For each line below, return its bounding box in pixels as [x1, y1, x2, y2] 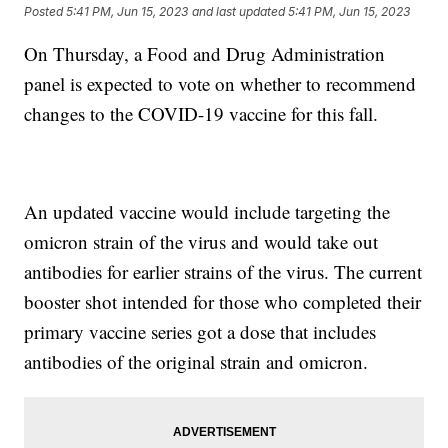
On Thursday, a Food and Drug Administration [24, 41, 386, 67]
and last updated [192, 4, 286, 20]
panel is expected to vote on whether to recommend [24, 71, 417, 97]
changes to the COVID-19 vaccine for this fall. [24, 101, 385, 127]
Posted [24, 4, 67, 20]
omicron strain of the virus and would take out [24, 229, 379, 255]
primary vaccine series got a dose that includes [24, 319, 377, 345]
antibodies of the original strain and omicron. [24, 349, 369, 375]
